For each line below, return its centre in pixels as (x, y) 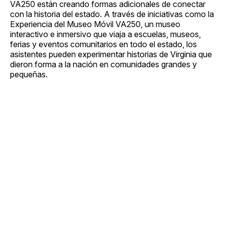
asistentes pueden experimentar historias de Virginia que (111, 54)
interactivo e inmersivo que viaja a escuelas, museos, (105, 34)
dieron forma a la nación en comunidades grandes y (103, 64)
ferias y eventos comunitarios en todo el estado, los (103, 44)
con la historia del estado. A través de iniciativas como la (112, 14)
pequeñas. (29, 74)
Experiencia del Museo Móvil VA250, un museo (95, 24)
